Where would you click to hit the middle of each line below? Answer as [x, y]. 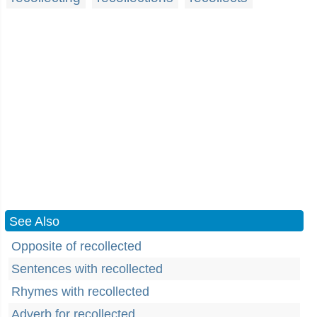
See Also [34, 221]
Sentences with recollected [87, 269]
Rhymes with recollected [80, 292]
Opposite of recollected [76, 246]
